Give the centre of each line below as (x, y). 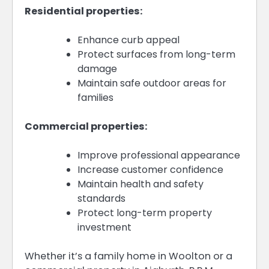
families (95, 97)
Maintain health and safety (141, 184)
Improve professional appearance (159, 155)
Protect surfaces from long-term (156, 54)
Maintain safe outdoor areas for (152, 83)
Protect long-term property (145, 213)
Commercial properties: (86, 126)
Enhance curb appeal (128, 40)
